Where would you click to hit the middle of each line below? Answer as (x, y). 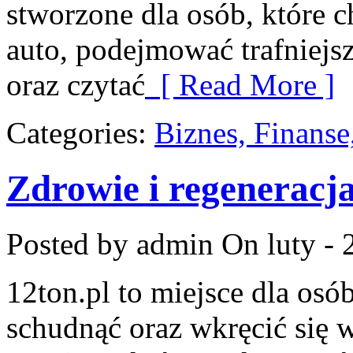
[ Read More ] (240, 84)
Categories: (80, 132)
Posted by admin (110, 244)
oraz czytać (76, 84)
